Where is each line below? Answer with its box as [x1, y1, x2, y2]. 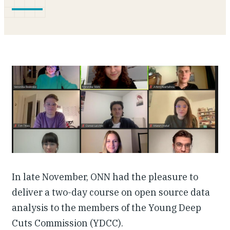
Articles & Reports [12, 33, 101, 47]
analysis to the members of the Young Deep [12, 201, 201, 214]
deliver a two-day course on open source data [12, 186, 210, 198]
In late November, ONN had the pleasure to [12, 170, 198, 183]
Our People [12, 5, 65, 20]
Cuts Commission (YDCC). [12, 217, 123, 229]
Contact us [12, 61, 64, 75]
